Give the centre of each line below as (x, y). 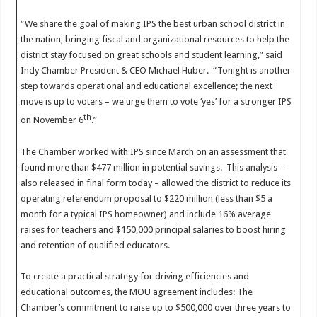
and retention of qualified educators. (96, 245)
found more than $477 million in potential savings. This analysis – (153, 167)
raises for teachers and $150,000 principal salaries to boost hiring (154, 229)
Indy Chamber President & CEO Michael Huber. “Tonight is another (156, 71)
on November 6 (52, 120)
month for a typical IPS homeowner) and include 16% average (146, 214)
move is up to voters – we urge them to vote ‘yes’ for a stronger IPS (156, 102)
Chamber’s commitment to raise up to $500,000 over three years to (156, 307)
